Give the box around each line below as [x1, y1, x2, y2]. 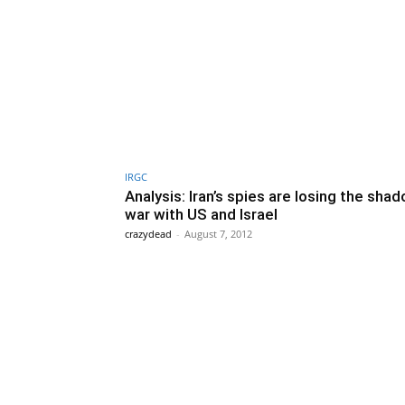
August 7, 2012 [184, 226, 252, 240]
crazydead [125, 226, 172, 240]
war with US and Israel [125, 204, 278, 223]
